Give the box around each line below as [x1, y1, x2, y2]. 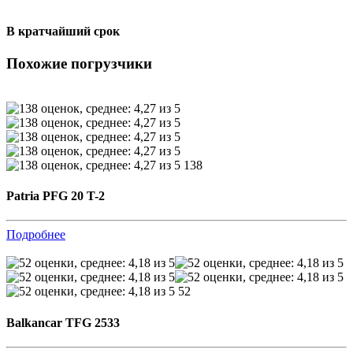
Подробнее [6, 228, 65, 242]
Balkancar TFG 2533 [6, 315, 120, 329]
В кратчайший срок [6, 24, 120, 38]
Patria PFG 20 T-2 [6, 189, 105, 203]
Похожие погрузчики [6, 55, 152, 72]
